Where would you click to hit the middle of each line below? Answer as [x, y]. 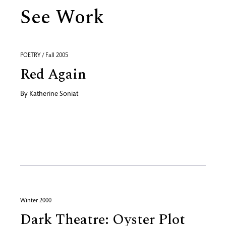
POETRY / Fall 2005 [44, 55]
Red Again [53, 74]
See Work [62, 18]
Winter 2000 [36, 201]
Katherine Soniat [54, 94]
